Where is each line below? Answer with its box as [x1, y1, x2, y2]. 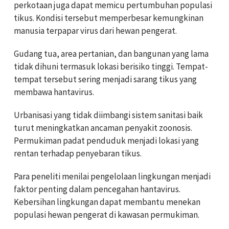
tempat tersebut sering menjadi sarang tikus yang [14, 74, 197, 85]
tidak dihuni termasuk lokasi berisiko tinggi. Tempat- [14, 61, 208, 73]
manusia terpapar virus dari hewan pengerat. [14, 25, 177, 37]
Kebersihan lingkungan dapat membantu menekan [14, 196, 200, 208]
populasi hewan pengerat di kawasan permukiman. [14, 209, 199, 221]
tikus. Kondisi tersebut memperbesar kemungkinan [14, 12, 203, 24]
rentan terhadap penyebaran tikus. [14, 148, 142, 159]
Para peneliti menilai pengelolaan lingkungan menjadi [14, 171, 211, 182]
